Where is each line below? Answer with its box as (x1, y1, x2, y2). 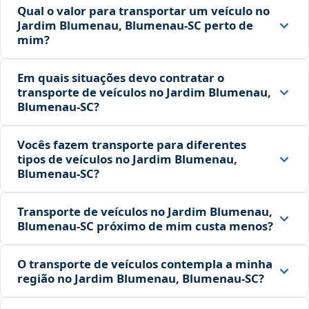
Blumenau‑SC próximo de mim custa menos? (17, 218, 273, 235)
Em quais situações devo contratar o (17, 70, 224, 86)
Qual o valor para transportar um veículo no (17, 3, 270, 19)
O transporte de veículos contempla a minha (17, 256, 272, 272)
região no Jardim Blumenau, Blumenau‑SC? (17, 270, 264, 287)
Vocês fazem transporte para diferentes (17, 137, 246, 153)
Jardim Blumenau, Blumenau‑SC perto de (17, 17, 253, 34)
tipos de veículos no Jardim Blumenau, (17, 151, 237, 168)
